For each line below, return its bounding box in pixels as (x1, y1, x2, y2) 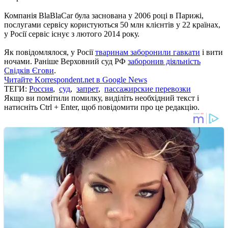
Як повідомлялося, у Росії (4, 47, 95, 56)
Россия (29, 84, 53, 93)
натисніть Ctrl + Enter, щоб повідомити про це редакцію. (4, 102, 199, 111)
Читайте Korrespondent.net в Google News (4, 75, 147, 84)
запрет (76, 84, 98, 93)
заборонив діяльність (128, 56, 201, 66)
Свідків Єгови (4, 66, 54, 75)
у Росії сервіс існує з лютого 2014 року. (4, 29, 139, 38)
